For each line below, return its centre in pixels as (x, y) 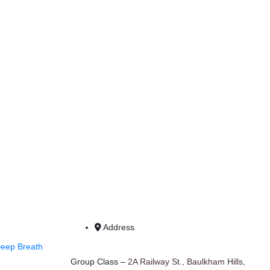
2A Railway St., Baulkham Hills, (187, 262)
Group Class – (99, 262)
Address (119, 227)
